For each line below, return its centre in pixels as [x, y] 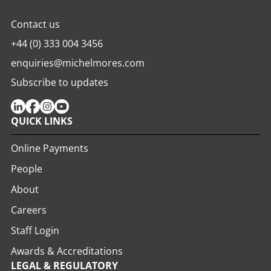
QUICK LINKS [42, 121]
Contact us [35, 24]
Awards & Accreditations [67, 251]
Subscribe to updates [60, 83]
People [27, 169]
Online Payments [50, 149]
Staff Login [35, 231]
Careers [29, 210]
